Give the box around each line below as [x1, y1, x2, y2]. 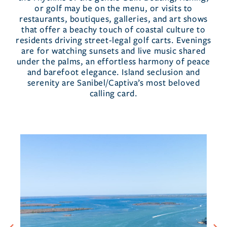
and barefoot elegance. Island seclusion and [27, 67, 200, 78]
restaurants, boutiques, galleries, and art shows [19, 14, 208, 24]
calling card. [89, 88, 138, 99]
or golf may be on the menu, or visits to [34, 3, 193, 14]
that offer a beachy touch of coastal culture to [21, 24, 206, 35]
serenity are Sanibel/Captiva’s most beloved [27, 78, 200, 88]
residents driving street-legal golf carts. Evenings [16, 35, 211, 46]
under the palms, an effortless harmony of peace [16, 56, 211, 67]
